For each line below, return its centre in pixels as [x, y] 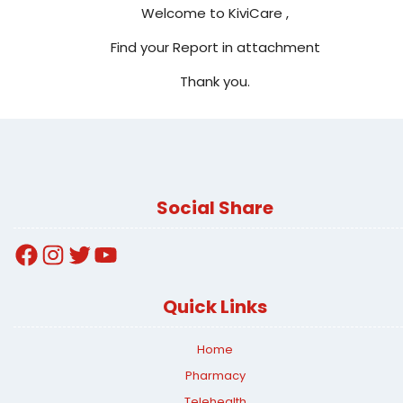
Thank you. [215, 82]
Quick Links [215, 307]
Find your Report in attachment [215, 48]
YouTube [117, 253]
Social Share [215, 207]
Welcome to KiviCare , [215, 13]
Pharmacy [215, 376]
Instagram [69, 253]
